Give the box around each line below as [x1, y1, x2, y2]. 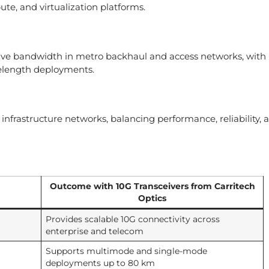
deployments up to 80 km [45, 258, 155, 268]
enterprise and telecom [45, 226, 144, 236]
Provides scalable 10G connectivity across [45, 214, 220, 224]
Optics [138, 193, 166, 203]
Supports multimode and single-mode [45, 246, 207, 256]
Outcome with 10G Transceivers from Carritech [49, 181, 255, 191]
